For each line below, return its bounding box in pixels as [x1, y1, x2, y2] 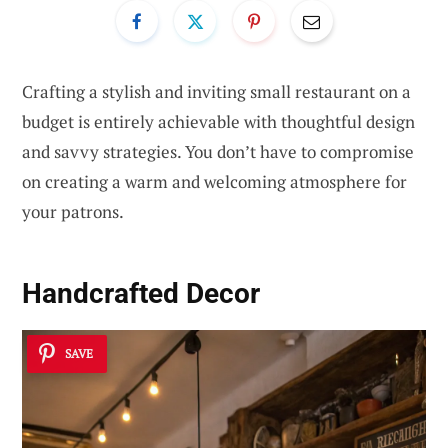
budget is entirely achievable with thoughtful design [22, 109, 415, 133]
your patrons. [22, 199, 124, 223]
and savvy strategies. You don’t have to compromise [22, 139, 414, 163]
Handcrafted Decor [22, 277, 260, 311]
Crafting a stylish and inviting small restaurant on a [22, 79, 411, 103]
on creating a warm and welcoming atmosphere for [22, 169, 407, 193]
